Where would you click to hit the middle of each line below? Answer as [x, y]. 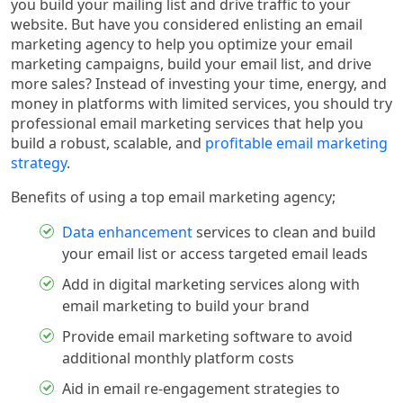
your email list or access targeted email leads [215, 253]
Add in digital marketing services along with [211, 284]
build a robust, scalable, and [108, 143]
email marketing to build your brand [186, 305]
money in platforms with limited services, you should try [201, 103]
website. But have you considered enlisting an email [187, 24]
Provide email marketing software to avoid [207, 336]
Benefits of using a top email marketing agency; [173, 197]
